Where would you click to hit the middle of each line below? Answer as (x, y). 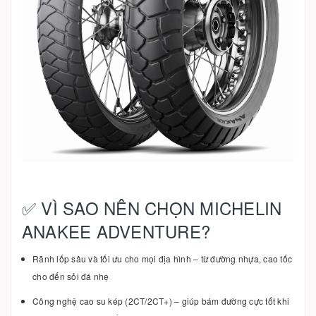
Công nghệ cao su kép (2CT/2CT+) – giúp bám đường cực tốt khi (161, 300)
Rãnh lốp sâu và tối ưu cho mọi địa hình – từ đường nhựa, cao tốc (162, 258)
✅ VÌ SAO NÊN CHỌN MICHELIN (152, 207)
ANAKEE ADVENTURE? (116, 231)
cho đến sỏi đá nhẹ (71, 276)
